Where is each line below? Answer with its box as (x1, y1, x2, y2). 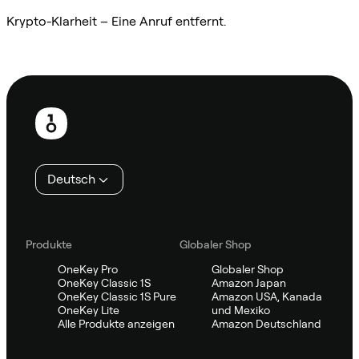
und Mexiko (212, 303, 270, 317)
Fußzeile (6, 93, 79, 117)
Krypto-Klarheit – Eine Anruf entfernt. (6, 13, 226, 29)
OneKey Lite (58, 303, 119, 317)
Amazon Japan (212, 276, 286, 289)
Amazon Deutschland (212, 317, 321, 330)
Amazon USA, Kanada (212, 289, 322, 303)
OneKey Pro (58, 262, 118, 276)
